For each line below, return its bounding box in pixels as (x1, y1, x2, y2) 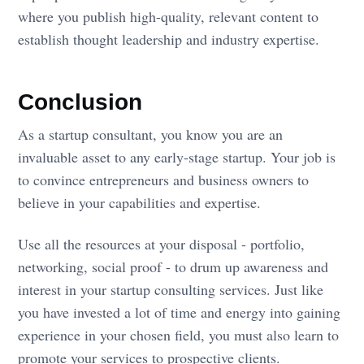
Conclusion (18, 89, 143, 115)
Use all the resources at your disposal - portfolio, (18, 234, 305, 254)
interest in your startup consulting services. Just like (18, 279, 324, 300)
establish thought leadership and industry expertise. (18, 29, 320, 50)
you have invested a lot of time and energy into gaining (18, 302, 341, 323)
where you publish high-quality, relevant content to (18, 6, 319, 27)
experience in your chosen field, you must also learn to (18, 325, 340, 345)
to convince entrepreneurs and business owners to (18, 170, 310, 190)
